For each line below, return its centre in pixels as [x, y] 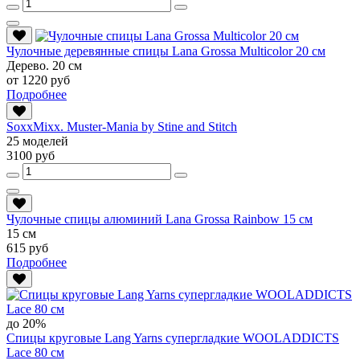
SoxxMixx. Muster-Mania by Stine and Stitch [122, 126]
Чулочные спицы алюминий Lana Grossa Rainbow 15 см [160, 219]
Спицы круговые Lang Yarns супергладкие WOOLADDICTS [173, 337]
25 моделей [37, 141]
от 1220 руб [38, 80]
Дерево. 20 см [44, 65]
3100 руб [31, 155]
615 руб [27, 247]
